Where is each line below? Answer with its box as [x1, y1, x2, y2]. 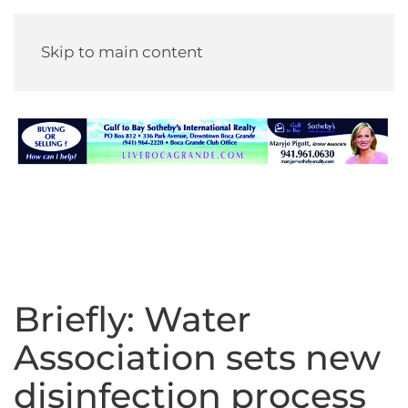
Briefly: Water [14, 298, 251, 341]
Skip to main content [41, 43, 203, 61]
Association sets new [14, 336, 381, 379]
